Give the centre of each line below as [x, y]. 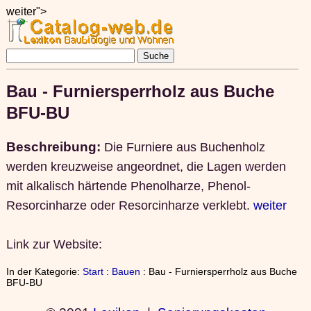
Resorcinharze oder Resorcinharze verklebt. [129, 205]
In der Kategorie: [44, 272]
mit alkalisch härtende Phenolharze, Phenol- [128, 186]
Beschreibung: [55, 146]
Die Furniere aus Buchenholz [184, 147]
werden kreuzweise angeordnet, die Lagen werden [146, 166]
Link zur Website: [54, 244]
